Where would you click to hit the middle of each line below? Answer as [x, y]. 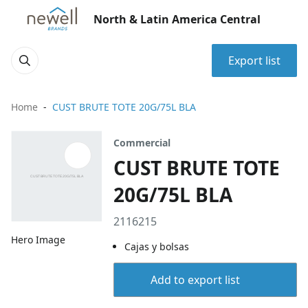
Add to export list [195, 280]
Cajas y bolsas [157, 246]
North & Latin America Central [177, 19]
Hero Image [38, 240]
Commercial [142, 143]
